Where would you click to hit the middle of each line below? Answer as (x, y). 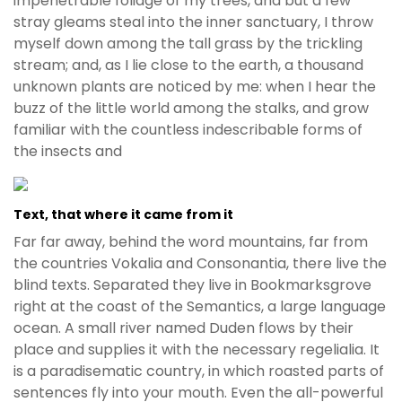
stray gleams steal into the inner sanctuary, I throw (193, 22)
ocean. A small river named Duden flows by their (184, 328)
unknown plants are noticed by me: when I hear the (195, 87)
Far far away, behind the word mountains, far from (191, 241)
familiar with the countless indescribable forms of (188, 130)
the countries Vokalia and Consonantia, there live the (200, 263)
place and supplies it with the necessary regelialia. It (197, 349)
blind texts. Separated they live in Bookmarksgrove (192, 284)
